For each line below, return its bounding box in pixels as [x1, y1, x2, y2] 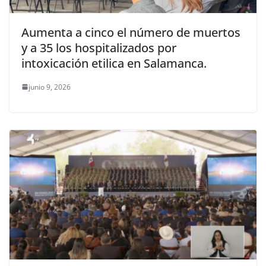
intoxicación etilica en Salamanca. [21, 55, 207, 71]
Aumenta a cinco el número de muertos [21, 24, 240, 40]
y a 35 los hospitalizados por [21, 39, 176, 56]
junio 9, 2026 [28, 81, 71, 92]
